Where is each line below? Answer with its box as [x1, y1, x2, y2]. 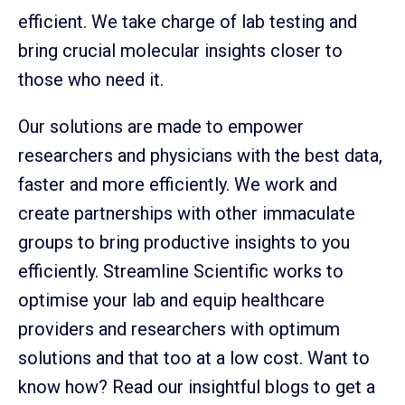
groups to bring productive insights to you [18, 231, 350, 254]
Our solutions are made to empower [18, 116, 304, 138]
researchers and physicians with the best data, [18, 145, 382, 167]
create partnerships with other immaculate [18, 202, 355, 225]
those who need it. [18, 69, 164, 91]
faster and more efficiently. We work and [18, 174, 337, 196]
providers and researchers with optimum [18, 318, 340, 341]
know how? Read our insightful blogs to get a [18, 376, 375, 399]
